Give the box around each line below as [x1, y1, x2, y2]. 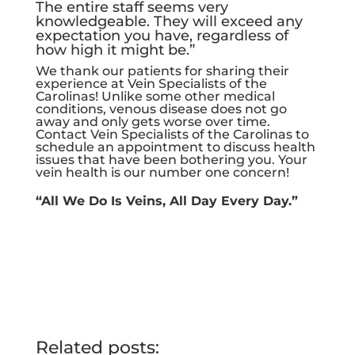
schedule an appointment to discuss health [35, 139, 315, 155]
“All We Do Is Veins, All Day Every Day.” [35, 193, 298, 208]
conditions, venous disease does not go [35, 101, 287, 116]
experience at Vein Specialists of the [35, 75, 267, 91]
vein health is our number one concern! [35, 164, 289, 180]
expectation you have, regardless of [35, 26, 288, 44]
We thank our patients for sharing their [35, 63, 289, 78]
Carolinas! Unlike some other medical [35, 88, 275, 104]
